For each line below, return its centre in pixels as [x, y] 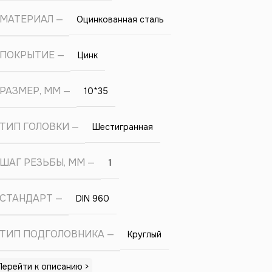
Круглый [144, 234]
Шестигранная [122, 127]
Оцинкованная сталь [120, 19]
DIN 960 [92, 199]
